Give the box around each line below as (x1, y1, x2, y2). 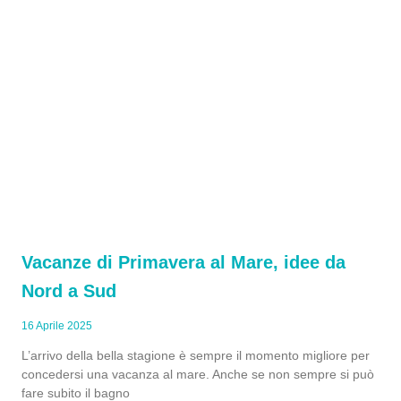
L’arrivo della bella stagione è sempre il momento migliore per (21, 348, 370, 363)
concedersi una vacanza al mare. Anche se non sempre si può (21, 367, 374, 381)
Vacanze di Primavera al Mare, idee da (21, 252, 346, 272)
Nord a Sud (21, 281, 116, 301)
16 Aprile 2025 (21, 320, 92, 332)
